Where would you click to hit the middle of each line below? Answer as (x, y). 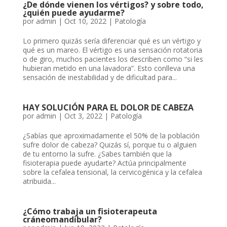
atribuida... (39, 181)
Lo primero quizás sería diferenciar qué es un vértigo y (111, 41)
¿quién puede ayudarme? (73, 13)
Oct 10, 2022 (85, 21)
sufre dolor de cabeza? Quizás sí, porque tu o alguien (109, 145)
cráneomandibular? (62, 220)
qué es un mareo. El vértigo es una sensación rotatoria (112, 50)
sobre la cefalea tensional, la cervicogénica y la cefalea (112, 172)
